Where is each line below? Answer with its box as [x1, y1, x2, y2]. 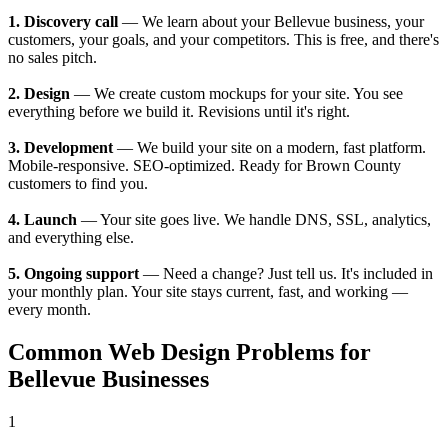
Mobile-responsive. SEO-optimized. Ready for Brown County [8, 157, 401, 175]
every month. [8, 301, 91, 319]
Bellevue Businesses [8, 366, 209, 393]
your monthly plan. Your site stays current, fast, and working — [8, 283, 408, 301]
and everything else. [8, 229, 134, 247]
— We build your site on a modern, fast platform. [113, 139, 426, 157]
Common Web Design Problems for [8, 339, 371, 366]
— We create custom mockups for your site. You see [70, 85, 403, 103]
